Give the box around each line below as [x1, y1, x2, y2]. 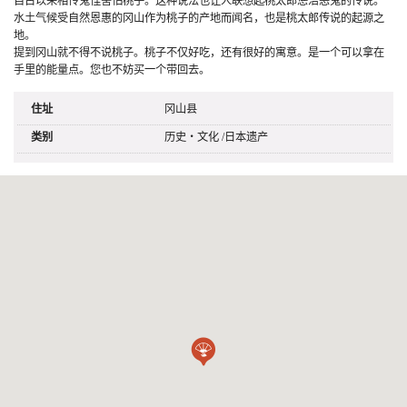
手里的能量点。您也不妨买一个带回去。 [14, 63, 210, 76]
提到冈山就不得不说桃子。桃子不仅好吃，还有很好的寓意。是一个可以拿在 [14, 45, 384, 59]
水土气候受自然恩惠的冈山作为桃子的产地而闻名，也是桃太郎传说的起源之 [14, 11, 384, 25]
